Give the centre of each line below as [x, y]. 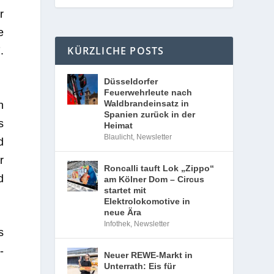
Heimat [119, 125]
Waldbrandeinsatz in [147, 103]
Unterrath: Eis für [140, 266]
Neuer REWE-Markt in [149, 255]
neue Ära [123, 212]
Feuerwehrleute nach [148, 92]
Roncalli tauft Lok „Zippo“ [159, 168]
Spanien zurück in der [150, 114]
